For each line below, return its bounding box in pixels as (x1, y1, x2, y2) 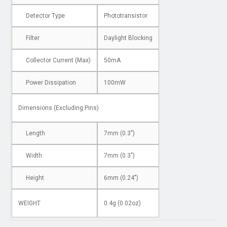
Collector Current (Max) (26, 56, 91, 64)
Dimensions (18, 104, 52, 111)
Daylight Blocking (104, 34, 153, 42)
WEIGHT (18, 199, 41, 207)
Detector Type (26, 12, 65, 19)
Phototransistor (104, 12, 147, 19)
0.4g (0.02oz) (104, 199, 141, 207)
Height (26, 174, 44, 181)
